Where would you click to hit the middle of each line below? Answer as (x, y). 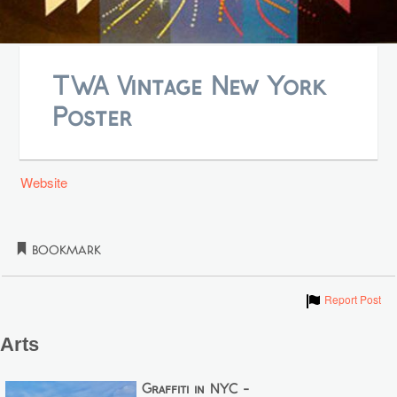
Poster (92, 118)
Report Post (352, 299)
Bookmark (64, 251)
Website (44, 183)
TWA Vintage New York (189, 87)
